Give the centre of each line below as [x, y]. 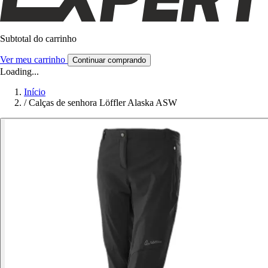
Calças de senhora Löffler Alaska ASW [103, 102]
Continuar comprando [109, 60]
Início [35, 92]
